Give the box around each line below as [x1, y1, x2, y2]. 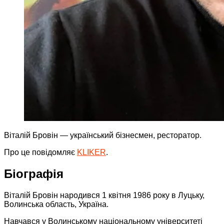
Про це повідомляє [4, 147, 77, 156]
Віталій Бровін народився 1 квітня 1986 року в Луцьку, [4, 190, 204, 199]
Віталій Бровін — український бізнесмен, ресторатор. [4, 130, 201, 139]
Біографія [4, 166, 63, 180]
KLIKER [77, 147, 106, 156]
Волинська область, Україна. [4, 199, 108, 208]
